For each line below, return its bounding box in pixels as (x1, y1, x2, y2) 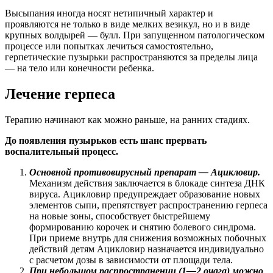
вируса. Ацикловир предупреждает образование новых (29, 188, 260, 199)
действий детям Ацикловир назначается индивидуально (29, 243, 264, 254)
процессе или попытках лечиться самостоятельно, (5, 40, 213, 51)
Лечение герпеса (5, 85, 115, 102)
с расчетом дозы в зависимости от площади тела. (29, 254, 233, 265)
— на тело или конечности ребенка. (5, 62, 154, 73)
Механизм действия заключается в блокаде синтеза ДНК (29, 177, 265, 188)
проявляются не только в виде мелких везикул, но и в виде (5, 18, 250, 29)
